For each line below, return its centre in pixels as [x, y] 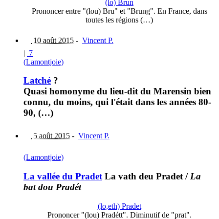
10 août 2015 [53, 40]
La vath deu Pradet [142, 176]
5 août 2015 [51, 136]
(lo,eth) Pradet [119, 206]
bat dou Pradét [52, 187]
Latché [37, 81]
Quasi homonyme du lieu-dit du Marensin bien [117, 91]
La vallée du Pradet [63, 176]
